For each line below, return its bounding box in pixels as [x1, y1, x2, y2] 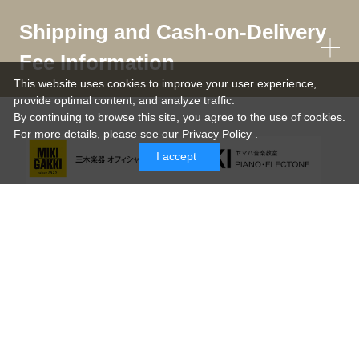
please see [103, 127, 162, 141]
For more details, [13, 127, 103, 141]
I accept [156, 150, 196, 163]
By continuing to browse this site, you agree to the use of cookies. [13, 111, 345, 124]
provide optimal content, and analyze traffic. [13, 94, 235, 107]
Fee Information [19, 51, 175, 75]
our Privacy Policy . [161, 127, 258, 141]
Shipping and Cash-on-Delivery [19, 21, 326, 44]
